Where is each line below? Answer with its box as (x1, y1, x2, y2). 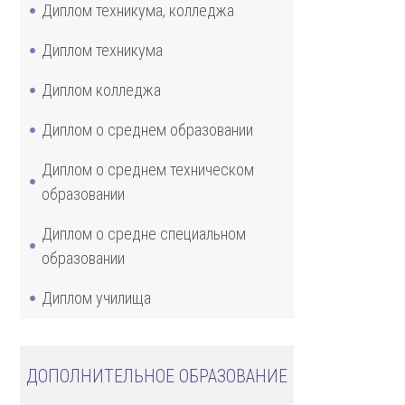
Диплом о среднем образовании (42, 119, 253, 139)
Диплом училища (42, 287, 151, 307)
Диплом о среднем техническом (42, 159, 254, 179)
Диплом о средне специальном (42, 223, 246, 243)
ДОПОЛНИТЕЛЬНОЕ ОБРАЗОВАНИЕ (25, 364, 287, 387)
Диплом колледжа (42, 80, 161, 99)
